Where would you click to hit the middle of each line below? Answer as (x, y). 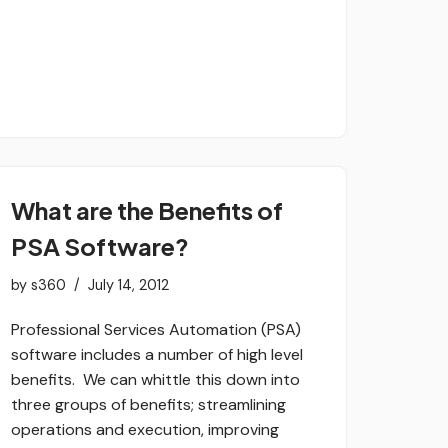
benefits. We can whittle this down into (155, 379)
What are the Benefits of (147, 209)
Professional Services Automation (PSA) (156, 329)
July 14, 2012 (128, 284)
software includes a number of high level (157, 354)
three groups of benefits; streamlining (148, 404)
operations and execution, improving (145, 429)
